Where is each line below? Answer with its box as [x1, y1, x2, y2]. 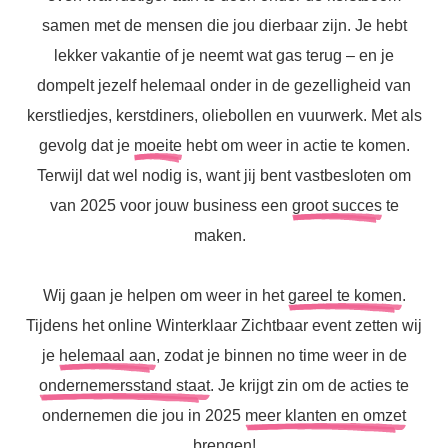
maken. [194, 227, 254, 244]
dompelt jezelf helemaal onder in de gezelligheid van [37, 77, 411, 94]
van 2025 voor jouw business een [49, 197, 292, 214]
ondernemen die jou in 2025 [42, 407, 245, 424]
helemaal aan [58, 347, 156, 364]
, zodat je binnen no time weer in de [155, 347, 407, 364]
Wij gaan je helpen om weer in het [42, 287, 288, 304]
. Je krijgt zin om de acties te [210, 377, 409, 394]
